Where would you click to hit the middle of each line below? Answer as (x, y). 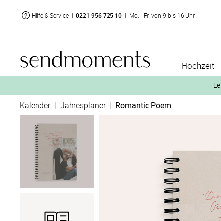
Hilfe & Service (50, 15)
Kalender (35, 105)
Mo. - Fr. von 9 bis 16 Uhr (162, 15)
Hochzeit (198, 65)
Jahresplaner (83, 105)
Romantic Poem (143, 105)
